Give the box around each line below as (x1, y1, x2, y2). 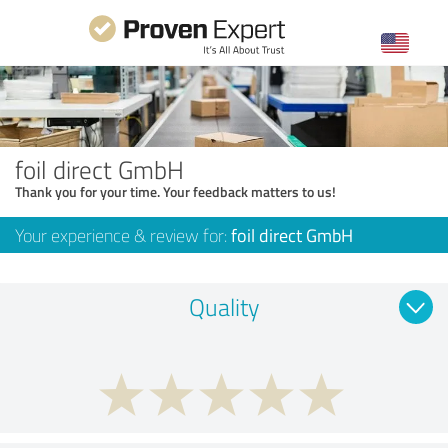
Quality (189, 289, 259, 323)
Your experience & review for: (15, 222, 231, 247)
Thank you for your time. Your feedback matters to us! (15, 181, 336, 201)
